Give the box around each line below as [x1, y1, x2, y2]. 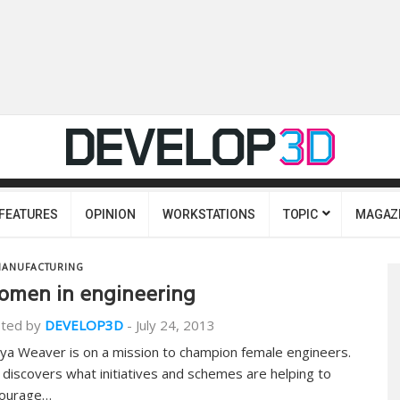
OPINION [85, 207, 136, 221]
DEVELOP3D [45, 316, 123, 334]
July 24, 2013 [136, 316, 215, 334]
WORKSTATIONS [162, 207, 255, 221]
